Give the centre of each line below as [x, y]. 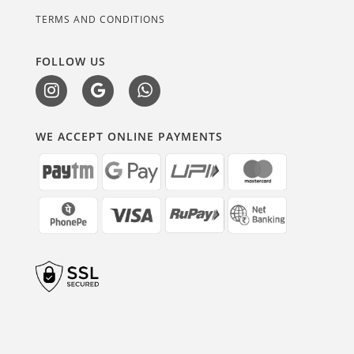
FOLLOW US [71, 61]
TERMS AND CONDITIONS [100, 19]
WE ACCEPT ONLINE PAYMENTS [129, 136]
